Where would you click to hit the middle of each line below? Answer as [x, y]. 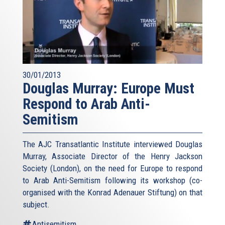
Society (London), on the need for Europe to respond [113, 168]
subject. [36, 204]
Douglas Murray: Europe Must [108, 88]
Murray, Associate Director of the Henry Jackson [113, 156]
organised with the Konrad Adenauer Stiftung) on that [113, 192]
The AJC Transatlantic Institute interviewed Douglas [113, 144]
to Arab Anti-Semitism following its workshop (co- [113, 180]
